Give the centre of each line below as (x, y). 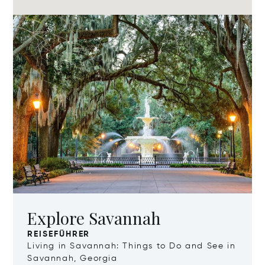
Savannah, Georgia (72, 259)
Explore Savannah (94, 218)
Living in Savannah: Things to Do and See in (132, 246)
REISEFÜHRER (59, 235)
